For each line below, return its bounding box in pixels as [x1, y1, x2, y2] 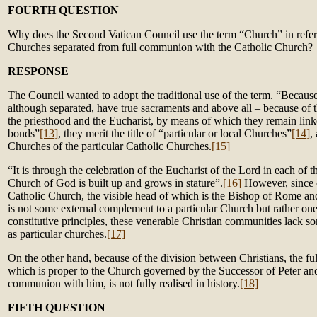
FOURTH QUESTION [8, 4, 119, 16]
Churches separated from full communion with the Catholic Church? [8, 41, 313, 53]
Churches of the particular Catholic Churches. [8, 140, 212, 152]
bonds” [8, 127, 40, 139]
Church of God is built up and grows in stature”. [8, 177, 223, 189]
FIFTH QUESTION [8, 301, 105, 313]
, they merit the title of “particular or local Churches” [58, 127, 292, 139]
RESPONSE [8, 65, 69, 77]
